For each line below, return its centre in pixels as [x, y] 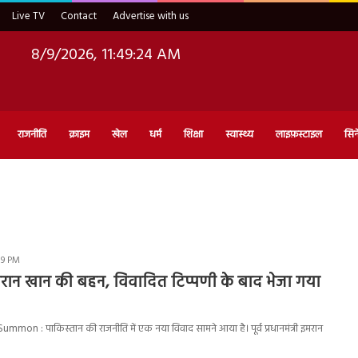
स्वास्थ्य [239, 134]
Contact [79, 16]
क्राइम [79, 134]
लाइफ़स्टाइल [299, 134]
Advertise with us [151, 16]
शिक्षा [193, 134]
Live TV [28, 16]
